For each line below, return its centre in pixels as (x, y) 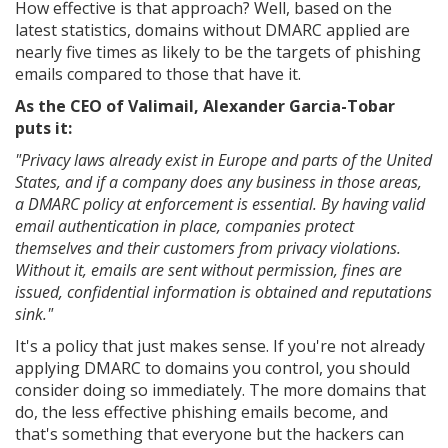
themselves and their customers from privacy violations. (208, 248)
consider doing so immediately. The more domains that (220, 390)
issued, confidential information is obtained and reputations (223, 292)
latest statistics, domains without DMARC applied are (212, 30)
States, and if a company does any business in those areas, (218, 182)
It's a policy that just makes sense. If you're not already (220, 346)
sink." (34, 314)
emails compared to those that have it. (158, 74)
